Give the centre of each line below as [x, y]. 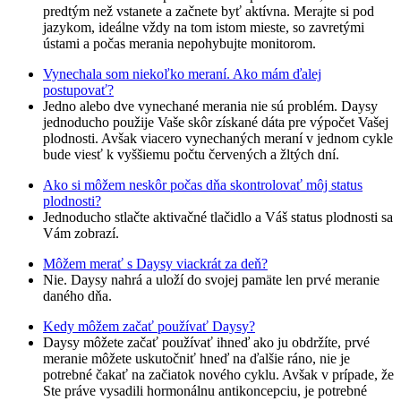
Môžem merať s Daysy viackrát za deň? [155, 264]
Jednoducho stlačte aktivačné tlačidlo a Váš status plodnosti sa [218, 218]
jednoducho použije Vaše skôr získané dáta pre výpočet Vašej [216, 123]
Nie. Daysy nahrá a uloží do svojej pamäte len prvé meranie [211, 280]
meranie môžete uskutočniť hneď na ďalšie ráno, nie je [196, 359]
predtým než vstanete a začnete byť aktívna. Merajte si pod [209, 12]
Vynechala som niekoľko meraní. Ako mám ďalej [182, 74]
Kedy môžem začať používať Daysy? [149, 327]
